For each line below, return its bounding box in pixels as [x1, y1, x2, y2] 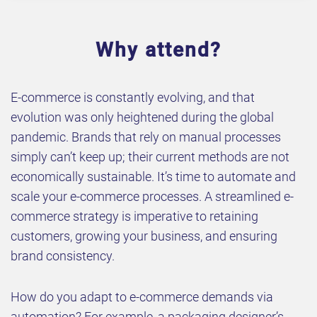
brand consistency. [11, 248, 115, 264]
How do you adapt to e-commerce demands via [11, 289, 273, 305]
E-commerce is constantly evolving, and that [11, 90, 255, 105]
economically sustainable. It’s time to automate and [11, 169, 296, 185]
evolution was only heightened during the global [11, 110, 274, 125]
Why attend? [96, 38, 221, 62]
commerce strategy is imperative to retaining [11, 209, 258, 224]
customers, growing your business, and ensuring [11, 229, 277, 244]
